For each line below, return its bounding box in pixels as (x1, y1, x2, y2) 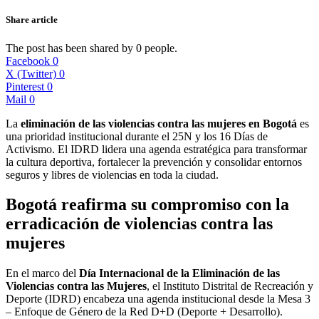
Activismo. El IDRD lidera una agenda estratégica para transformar (6, 142, 307, 155)
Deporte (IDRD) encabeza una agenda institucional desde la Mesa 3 (6, 293, 310, 305)
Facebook (6, 54, 50, 67)
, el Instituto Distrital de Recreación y (147, 280, 313, 293)
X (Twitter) (6, 67, 56, 80)
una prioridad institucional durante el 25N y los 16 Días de (6, 130, 268, 142)
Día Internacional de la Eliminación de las (79, 267, 280, 280)
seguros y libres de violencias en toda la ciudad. (6, 168, 219, 181)
